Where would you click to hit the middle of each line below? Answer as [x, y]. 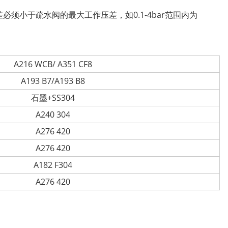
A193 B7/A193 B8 [53, 81]
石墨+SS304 [53, 98]
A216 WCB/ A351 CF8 [53, 64]
